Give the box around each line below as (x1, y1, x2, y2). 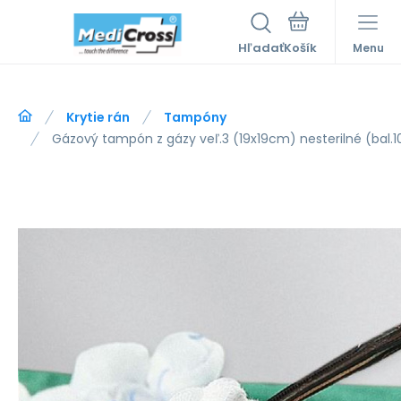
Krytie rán (66, 108, 130, 126)
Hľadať (238, 39, 284, 56)
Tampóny (164, 108, 226, 126)
